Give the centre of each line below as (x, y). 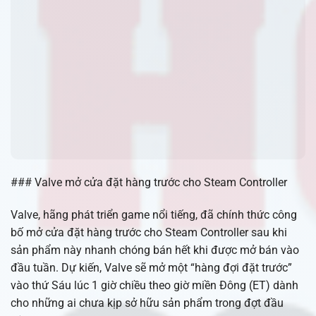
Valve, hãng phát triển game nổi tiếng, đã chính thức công (154, 215)
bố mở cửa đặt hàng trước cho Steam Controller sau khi (149, 233)
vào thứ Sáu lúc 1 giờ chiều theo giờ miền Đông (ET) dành (154, 286)
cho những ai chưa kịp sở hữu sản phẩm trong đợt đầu (147, 303)
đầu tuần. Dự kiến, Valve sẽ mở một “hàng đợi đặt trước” (151, 268)
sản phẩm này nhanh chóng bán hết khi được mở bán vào (155, 250)
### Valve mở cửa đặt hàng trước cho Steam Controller (149, 183)
